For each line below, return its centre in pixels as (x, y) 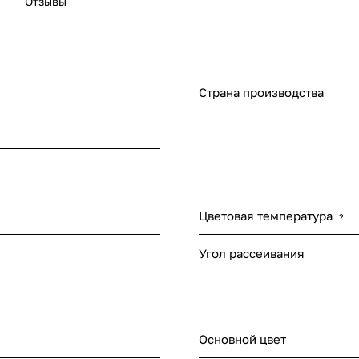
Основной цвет (242, 339)
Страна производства (261, 93)
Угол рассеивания (252, 254)
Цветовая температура (266, 216)
